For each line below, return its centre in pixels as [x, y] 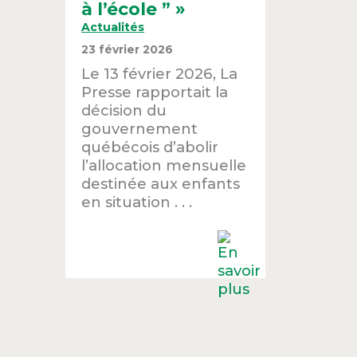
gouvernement [140, 128]
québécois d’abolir [150, 147]
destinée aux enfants [161, 183]
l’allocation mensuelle [164, 165]
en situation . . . [137, 202]
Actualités [113, 27]
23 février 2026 [127, 49]
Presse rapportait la [155, 92]
